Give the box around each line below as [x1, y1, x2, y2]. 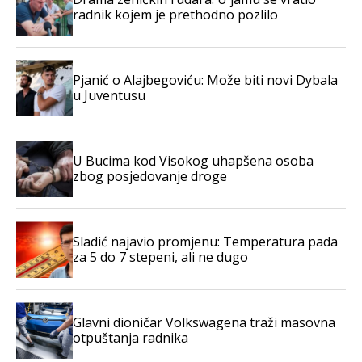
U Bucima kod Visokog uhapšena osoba [73, 152, 314, 170]
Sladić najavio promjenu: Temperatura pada [73, 233, 338, 251]
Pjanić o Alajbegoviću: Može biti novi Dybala [73, 71, 338, 90]
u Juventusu [73, 86, 145, 105]
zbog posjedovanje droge [73, 167, 227, 186]
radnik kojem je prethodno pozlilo [73, 6, 278, 24]
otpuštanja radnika [73, 329, 188, 347]
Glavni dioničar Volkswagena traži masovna [73, 314, 335, 332]
